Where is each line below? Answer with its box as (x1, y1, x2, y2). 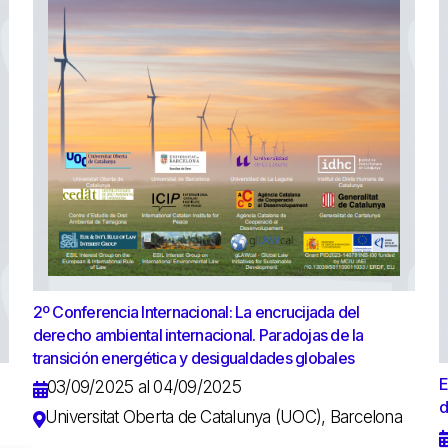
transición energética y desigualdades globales (32, 347, 355, 368)
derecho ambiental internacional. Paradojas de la (32, 324, 364, 345)
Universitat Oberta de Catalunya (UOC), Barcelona (44, 406, 402, 427)
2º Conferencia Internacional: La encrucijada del (32, 301, 360, 322)
